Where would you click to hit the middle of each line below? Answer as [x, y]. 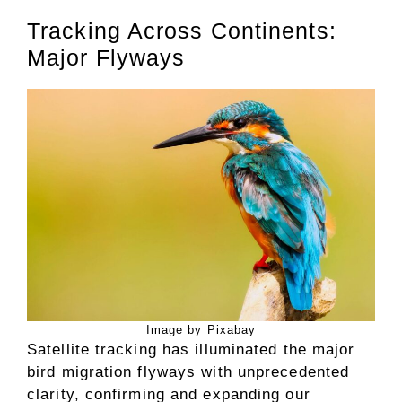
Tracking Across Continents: [182, 31]
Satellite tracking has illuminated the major [191, 349]
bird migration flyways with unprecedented [188, 371]
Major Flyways [106, 58]
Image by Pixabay [201, 329]
